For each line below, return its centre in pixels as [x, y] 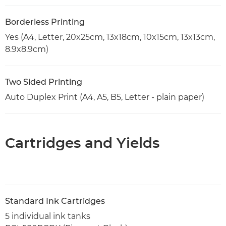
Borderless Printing [45, 22]
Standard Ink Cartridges [55, 201]
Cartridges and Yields [82, 143]
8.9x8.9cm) [27, 49]
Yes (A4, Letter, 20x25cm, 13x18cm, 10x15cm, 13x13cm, [110, 37]
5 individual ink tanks [48, 216]
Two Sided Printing [44, 82]
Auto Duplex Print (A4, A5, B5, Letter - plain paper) [105, 97]
